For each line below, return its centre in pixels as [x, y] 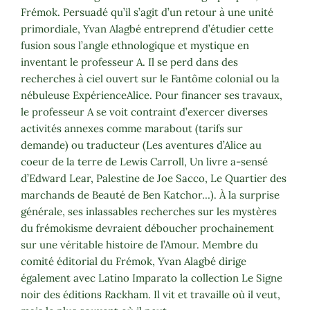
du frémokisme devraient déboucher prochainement [147, 228]
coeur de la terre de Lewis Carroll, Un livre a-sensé [144, 161]
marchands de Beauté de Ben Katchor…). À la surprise [150, 194]
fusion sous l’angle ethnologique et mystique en [135, 45]
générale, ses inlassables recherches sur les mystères [149, 211]
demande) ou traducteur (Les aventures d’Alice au [141, 145]
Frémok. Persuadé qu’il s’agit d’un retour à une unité [147, 12]
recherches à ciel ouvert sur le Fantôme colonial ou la [150, 78]
